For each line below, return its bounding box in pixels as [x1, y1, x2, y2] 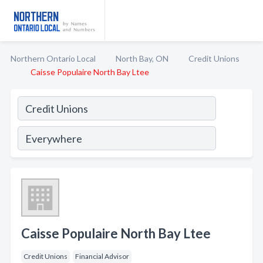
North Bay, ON [116, 53, 168, 63]
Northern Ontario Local [11, 53, 96, 63]
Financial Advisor [75, 252, 129, 261]
